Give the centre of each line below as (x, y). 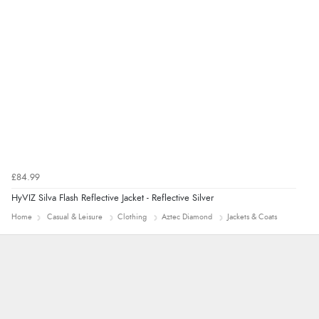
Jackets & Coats (252, 217)
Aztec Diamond (187, 217)
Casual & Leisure (75, 217)
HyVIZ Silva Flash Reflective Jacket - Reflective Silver (113, 199)
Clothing (132, 217)
